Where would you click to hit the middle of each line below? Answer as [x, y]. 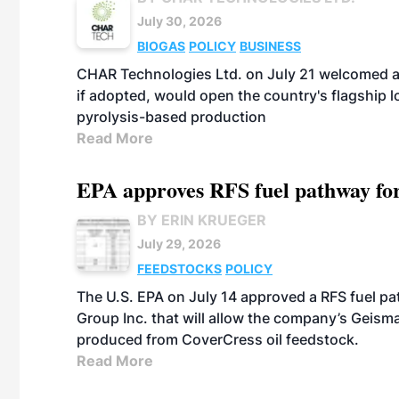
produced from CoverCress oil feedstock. [218, 339]
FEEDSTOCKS [179, 269]
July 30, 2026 [179, 21]
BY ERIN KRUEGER [202, 220]
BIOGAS [161, 46]
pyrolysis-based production [171, 117]
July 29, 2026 [179, 244]
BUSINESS [270, 46]
